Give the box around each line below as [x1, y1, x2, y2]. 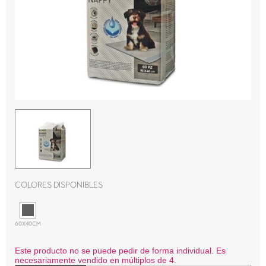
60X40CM [15, 220, 41, 228]
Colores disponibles [15, 180, 103, 191]
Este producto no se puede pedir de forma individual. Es [15, 246, 226, 256]
